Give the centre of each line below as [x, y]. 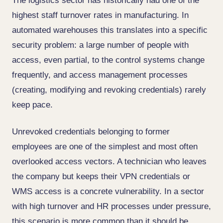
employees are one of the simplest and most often [105, 147]
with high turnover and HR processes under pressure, [111, 206]
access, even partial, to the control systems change [108, 60]
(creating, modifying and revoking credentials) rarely [109, 90]
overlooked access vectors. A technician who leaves [109, 162]
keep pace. [32, 105]
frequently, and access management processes [100, 75]
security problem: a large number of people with [100, 45]
